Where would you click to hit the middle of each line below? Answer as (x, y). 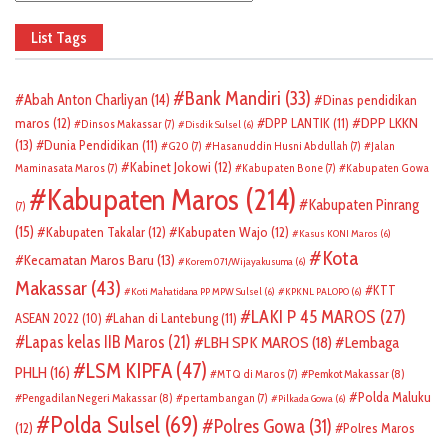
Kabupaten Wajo (223, 231)
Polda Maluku (394, 396)
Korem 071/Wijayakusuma (239, 261)
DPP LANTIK (297, 122)
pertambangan (219, 397)
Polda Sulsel (105, 424)
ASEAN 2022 (47, 317)
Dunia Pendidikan (91, 144)
